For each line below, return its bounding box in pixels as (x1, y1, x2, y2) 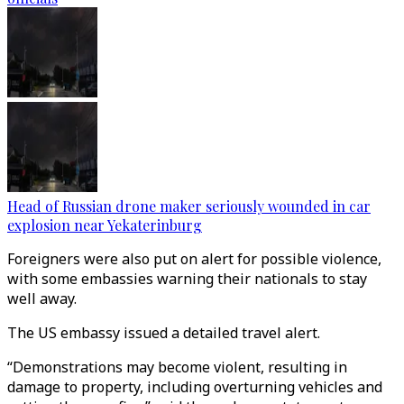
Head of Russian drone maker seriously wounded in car (7, 197, 371, 216)
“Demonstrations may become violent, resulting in (7, 357, 347, 377)
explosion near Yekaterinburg (7, 216, 202, 234)
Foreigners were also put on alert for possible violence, (7, 249, 381, 269)
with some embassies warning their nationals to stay (7, 269, 367, 289)
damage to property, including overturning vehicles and (7, 377, 382, 397)
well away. (7, 289, 80, 308)
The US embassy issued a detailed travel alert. (7, 323, 324, 343)
